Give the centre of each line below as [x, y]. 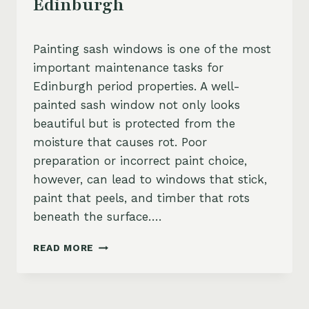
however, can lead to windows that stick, [150, 180]
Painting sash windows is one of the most [152, 49]
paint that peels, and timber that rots [141, 198]
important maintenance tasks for [128, 68]
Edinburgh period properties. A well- [137, 87]
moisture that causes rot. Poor [120, 142]
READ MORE [64, 248]
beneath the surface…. [97, 217]
